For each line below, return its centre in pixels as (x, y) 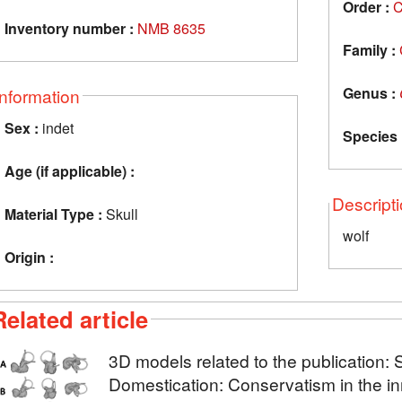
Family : (369, 49)
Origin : (29, 257)
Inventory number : (69, 28)
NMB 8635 (171, 28)
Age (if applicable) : (70, 170)
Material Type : (53, 214)
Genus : (369, 92)
